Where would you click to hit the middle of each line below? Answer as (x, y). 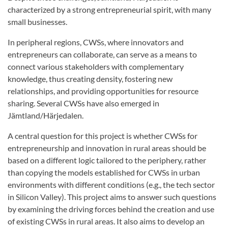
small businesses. (37, 22)
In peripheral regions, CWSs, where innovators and (96, 42)
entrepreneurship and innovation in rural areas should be (107, 148)
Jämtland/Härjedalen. (46, 115)
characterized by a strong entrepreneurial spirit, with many (109, 9)
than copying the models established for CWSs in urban (104, 172)
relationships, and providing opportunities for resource (103, 91)
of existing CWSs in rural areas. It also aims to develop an (106, 221)
